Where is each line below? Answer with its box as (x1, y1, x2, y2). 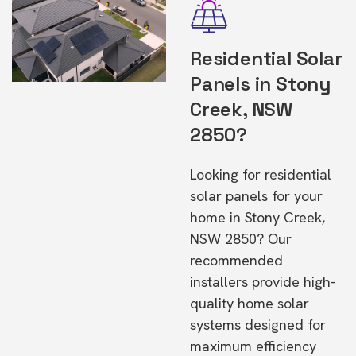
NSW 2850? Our (190, 230, 292, 248)
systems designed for (190, 315, 326, 334)
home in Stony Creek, (190, 208, 325, 226)
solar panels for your (190, 187, 323, 205)
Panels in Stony (190, 72, 331, 96)
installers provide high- (190, 273, 335, 291)
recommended (190, 251, 283, 269)
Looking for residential (190, 165, 331, 184)
